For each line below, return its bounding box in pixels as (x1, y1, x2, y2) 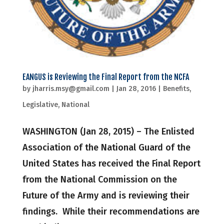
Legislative (22, 100, 58, 109)
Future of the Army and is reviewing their (22, 190, 189, 201)
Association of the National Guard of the (22, 142, 190, 153)
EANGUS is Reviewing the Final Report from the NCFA (22, 72, 189, 82)
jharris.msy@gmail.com (32, 84, 109, 93)
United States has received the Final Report (22, 158, 200, 169)
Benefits (162, 84, 189, 93)
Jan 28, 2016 (116, 84, 156, 93)
